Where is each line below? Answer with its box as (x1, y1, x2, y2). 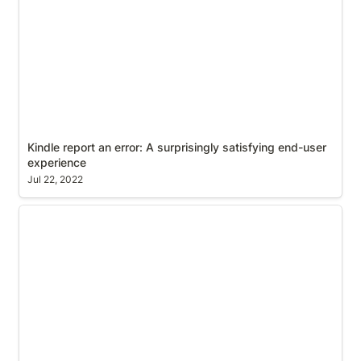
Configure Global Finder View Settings (19, 205, 253, 222)
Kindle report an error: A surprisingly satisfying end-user (27, 139, 326, 154)
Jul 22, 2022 (27, 173, 83, 186)
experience (27, 155, 86, 169)
